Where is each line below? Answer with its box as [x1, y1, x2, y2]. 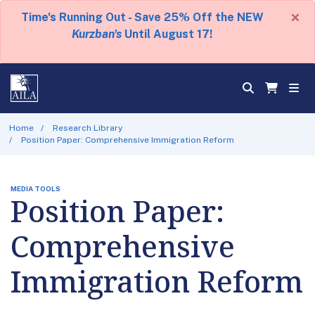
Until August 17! [122, 27, 212, 41]
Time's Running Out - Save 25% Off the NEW [20, 11, 264, 24]
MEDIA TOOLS [11, 184, 60, 193]
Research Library [53, 122, 123, 133]
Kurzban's [72, 27, 122, 41]
